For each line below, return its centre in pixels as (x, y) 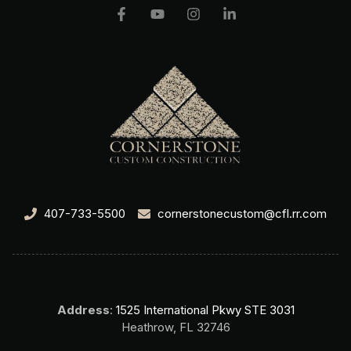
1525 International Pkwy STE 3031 (205, 309)
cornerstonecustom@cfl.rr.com (242, 213)
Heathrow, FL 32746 (175, 327)
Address (83, 309)
